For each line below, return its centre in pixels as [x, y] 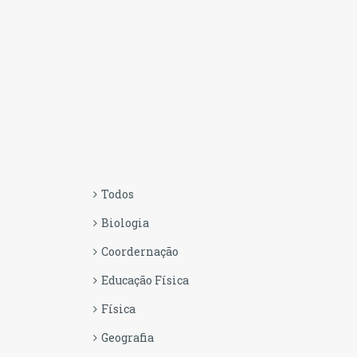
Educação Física [145, 280]
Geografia [127, 337]
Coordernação [140, 251]
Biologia [125, 223]
